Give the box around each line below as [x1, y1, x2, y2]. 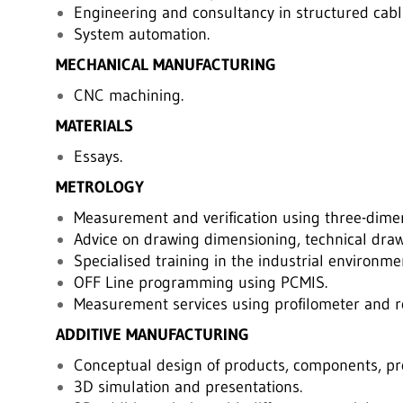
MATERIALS [55, 116, 133, 136]
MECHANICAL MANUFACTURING [55, 55, 276, 75]
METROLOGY [55, 177, 144, 197]
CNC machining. [73, 85, 184, 105]
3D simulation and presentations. [73, 377, 302, 397]
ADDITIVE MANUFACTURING [55, 325, 249, 345]
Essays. [73, 147, 122, 166]
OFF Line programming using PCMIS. [73, 273, 327, 292]
